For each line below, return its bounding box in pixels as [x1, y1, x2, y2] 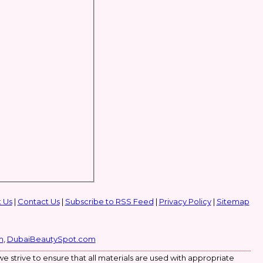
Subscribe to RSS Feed [65, 197, 154, 206]
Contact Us [17, 197, 60, 206]
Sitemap [216, 197, 249, 206]
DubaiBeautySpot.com [6, 234, 96, 244]
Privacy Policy [159, 197, 211, 206]
